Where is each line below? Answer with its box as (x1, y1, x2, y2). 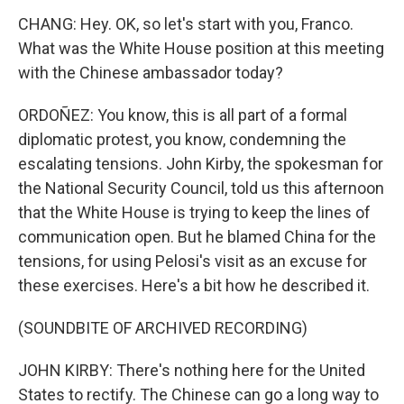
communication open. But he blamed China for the (18, 227, 376, 246)
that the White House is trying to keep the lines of (18, 203, 371, 222)
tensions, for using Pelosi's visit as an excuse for (18, 252, 367, 271)
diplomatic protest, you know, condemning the (18, 130, 346, 149)
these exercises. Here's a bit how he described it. (18, 276, 370, 295)
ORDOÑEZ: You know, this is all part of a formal (18, 106, 347, 124)
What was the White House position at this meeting (18, 39, 384, 58)
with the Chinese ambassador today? (18, 63, 283, 82)
